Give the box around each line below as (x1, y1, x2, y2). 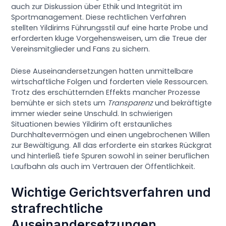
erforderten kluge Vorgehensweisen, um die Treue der (11, 33, 207, 43)
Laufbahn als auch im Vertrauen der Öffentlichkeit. (11, 161, 196, 172)
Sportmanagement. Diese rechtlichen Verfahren (11, 12, 187, 22)
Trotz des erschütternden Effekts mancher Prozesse (11, 87, 201, 98)
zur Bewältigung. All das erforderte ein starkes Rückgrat (11, 140, 212, 151)
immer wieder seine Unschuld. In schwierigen (11, 108, 173, 119)
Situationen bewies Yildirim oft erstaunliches (11, 119, 173, 130)
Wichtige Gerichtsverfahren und (11, 184, 211, 200)
